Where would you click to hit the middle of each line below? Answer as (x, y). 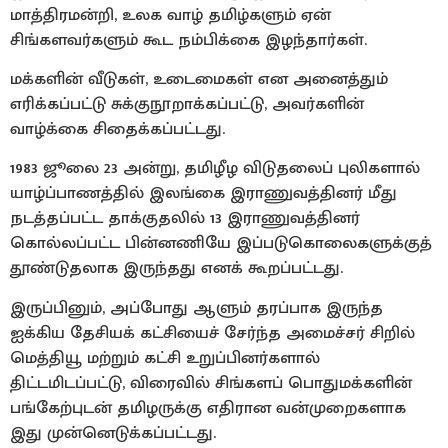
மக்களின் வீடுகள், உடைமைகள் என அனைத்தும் (199, 79)
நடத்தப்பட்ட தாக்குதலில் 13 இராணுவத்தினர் (185, 218)
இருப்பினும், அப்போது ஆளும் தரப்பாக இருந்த (196, 307)
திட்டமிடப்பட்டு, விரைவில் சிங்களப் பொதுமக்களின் (211, 382)
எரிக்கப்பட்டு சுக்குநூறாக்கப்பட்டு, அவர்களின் (187, 104)
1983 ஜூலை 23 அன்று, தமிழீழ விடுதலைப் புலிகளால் (215, 168)
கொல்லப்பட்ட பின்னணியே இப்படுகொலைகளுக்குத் (221, 243)
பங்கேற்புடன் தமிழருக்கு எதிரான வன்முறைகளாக (208, 407)
